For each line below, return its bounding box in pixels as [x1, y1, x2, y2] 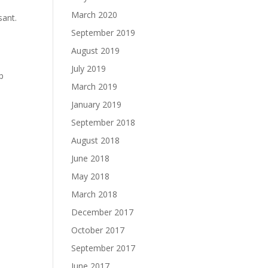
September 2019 [71, 27, 136, 38]
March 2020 [71, 9, 118, 20]
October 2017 [71, 224, 125, 236]
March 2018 [71, 188, 118, 200]
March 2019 [71, 81, 118, 92]
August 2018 [71, 135, 120, 146]
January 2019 [71, 99, 122, 110]
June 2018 [71, 153, 110, 164]
